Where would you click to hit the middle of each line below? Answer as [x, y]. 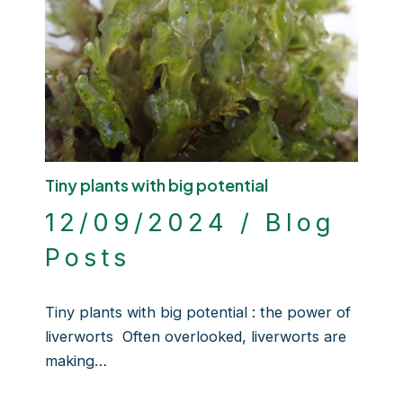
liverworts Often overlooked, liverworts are [195, 336]
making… [76, 360]
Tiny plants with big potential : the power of [197, 312]
